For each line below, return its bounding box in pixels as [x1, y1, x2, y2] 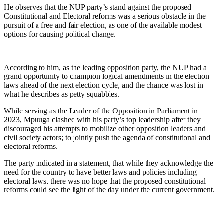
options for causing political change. [4, 30, 116, 38]
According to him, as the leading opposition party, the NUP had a [4, 63, 207, 72]
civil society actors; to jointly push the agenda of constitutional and [4, 133, 210, 142]
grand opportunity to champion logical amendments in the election [4, 72, 209, 81]
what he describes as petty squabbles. [4, 90, 119, 99]
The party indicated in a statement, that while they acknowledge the [4, 159, 213, 168]
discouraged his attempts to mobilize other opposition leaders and [4, 124, 206, 133]
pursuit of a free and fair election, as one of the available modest [4, 21, 202, 30]
